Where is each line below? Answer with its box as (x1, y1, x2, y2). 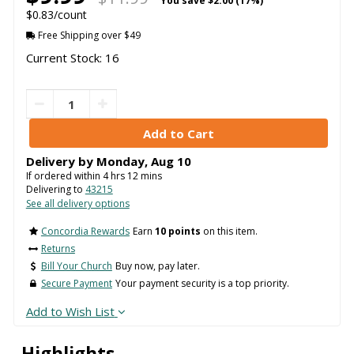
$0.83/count (25, 6, 87, 22)
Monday (96, 153, 145, 170)
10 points (154, 224, 201, 238)
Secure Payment (40, 276, 112, 290)
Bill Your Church (40, 258, 112, 273)
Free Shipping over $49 (35, 28, 141, 43)
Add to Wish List (25, 303, 115, 319)
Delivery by (25, 153, 96, 170)
